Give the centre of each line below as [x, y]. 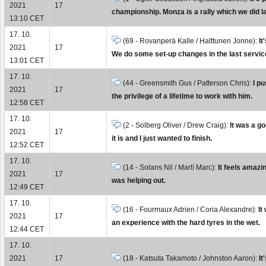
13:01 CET [27, 60]
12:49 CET [27, 187]
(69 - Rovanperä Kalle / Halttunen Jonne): [190, 41]
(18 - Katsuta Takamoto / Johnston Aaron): [190, 258]
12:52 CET [27, 145]
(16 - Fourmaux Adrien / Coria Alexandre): [190, 209]
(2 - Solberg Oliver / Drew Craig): [175, 125]
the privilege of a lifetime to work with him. [182, 96]
